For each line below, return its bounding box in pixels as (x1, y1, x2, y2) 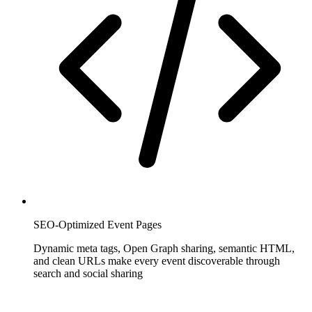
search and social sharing (33, 267, 143, 280)
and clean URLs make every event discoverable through (33, 255, 280, 267)
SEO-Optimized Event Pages (33, 219, 162, 231)
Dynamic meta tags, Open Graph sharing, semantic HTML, (33, 242, 295, 255)
